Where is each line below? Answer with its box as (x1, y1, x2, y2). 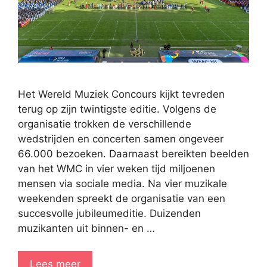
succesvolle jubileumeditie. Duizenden (18, 207, 201, 219)
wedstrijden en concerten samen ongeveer (18, 132, 223, 145)
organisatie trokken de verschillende (18, 117, 191, 130)
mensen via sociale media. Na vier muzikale (18, 177, 227, 190)
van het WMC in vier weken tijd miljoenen (18, 162, 215, 175)
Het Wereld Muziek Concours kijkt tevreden (18, 88, 225, 100)
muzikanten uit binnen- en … (18, 222, 155, 234)
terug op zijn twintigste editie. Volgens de (18, 103, 216, 115)
